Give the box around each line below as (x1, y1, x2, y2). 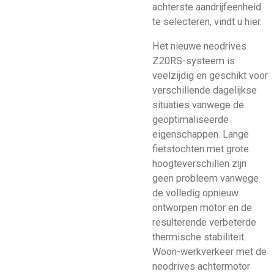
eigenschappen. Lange (152, 128, 249, 141)
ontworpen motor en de (152, 202, 252, 214)
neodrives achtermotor (152, 261, 250, 273)
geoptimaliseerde (152, 114, 229, 126)
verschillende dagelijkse (152, 84, 257, 97)
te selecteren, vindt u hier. (152, 15, 262, 28)
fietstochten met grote (152, 143, 249, 155)
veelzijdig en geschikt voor (152, 70, 268, 82)
